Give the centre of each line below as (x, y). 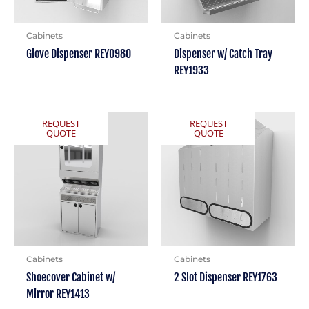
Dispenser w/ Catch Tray (223, 54)
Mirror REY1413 (58, 294)
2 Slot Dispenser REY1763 (225, 278)
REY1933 (191, 71)
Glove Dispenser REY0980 (78, 54)
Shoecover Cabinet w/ (70, 278)
